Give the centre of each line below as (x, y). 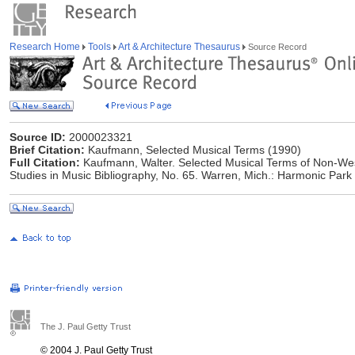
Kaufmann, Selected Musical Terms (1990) (193, 150)
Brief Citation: (47, 150)
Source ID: (38, 137)
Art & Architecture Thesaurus (179, 47)
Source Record (276, 47)
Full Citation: (45, 162)
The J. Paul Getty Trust (86, 326)
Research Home (46, 47)
